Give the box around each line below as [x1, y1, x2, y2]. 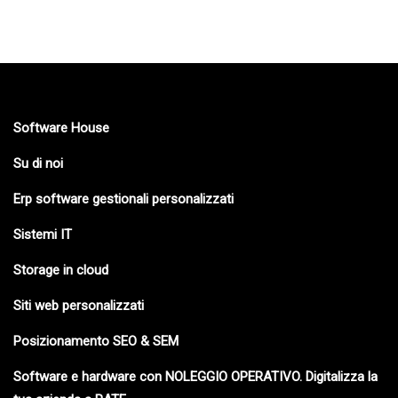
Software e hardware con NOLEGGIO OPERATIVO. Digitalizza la [13, 369, 378, 386]
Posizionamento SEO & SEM [13, 333, 179, 350]
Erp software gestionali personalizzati [13, 191, 234, 208]
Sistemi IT [13, 227, 72, 243]
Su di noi [13, 155, 63, 172]
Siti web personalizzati [13, 298, 144, 314]
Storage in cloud [13, 262, 108, 279]
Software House [13, 120, 109, 137]
